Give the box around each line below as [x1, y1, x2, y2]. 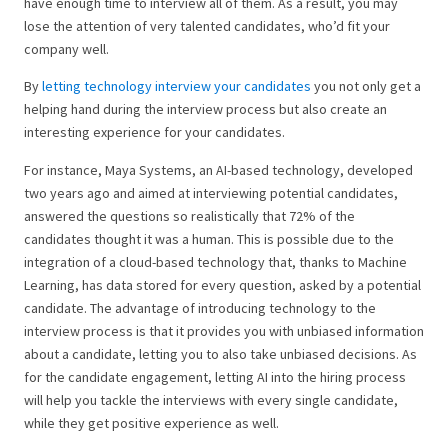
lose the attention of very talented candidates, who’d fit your [24, 16, 390, 35]
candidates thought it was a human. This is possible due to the [24, 230, 394, 249]
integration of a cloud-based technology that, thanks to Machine [24, 253, 407, 272]
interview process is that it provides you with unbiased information [24, 322, 424, 341]
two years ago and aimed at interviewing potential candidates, [24, 184, 398, 203]
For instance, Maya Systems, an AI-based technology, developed [24, 161, 413, 180]
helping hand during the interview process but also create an [24, 100, 387, 119]
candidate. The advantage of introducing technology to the [24, 299, 376, 318]
